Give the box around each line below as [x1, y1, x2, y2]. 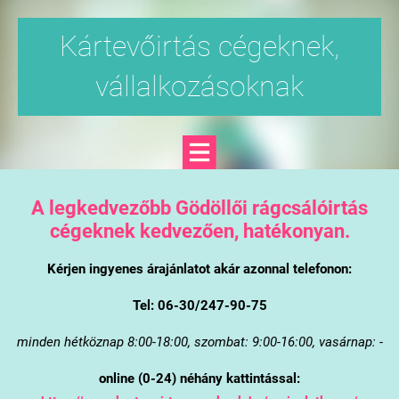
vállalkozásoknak [95, 69, 304, 103]
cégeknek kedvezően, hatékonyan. [49, 218, 350, 242]
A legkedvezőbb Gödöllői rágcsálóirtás [31, 195, 368, 219]
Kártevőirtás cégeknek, [60, 29, 339, 63]
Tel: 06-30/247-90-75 [132, 297, 267, 313]
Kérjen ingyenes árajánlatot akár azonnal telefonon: [47, 260, 352, 277]
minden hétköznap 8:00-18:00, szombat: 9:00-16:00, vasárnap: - [16, 333, 383, 350]
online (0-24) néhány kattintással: [99, 370, 300, 387]
